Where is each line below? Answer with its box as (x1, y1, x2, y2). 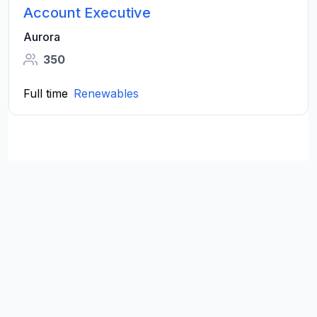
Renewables (74, 86, 139, 100)
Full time (23, 86, 68, 100)
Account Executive (23, 4, 151, 21)
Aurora (23, 30, 60, 44)
